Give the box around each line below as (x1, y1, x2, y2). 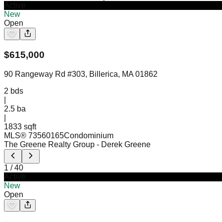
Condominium (64, 131, 113, 140)
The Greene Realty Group (4, 140, 95, 149)
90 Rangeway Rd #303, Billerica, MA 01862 (4, 69, 158, 78)
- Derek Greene (97, 140, 151, 149)
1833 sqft (4, 122, 36, 131)
